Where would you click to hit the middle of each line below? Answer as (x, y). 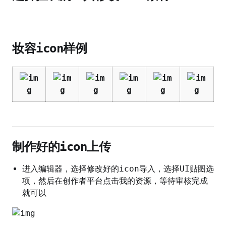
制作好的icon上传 (62, 147)
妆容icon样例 (50, 48)
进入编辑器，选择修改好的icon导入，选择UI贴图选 (118, 169)
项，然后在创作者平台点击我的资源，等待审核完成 (115, 181)
